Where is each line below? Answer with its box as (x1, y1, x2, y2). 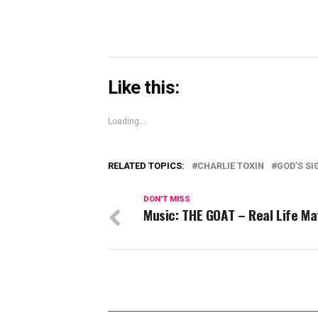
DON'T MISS (143, 194, 190, 204)
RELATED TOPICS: (108, 160, 185, 172)
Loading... (108, 116, 146, 127)
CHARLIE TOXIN (197, 160, 264, 172)
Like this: (108, 77, 180, 99)
